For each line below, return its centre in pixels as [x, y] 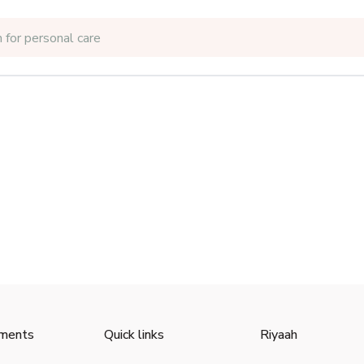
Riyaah [279, 335]
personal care [63, 38]
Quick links [134, 335]
